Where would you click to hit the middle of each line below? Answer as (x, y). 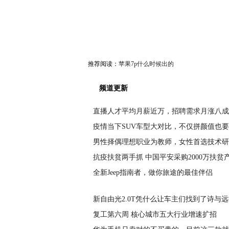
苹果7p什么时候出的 (146, 64)
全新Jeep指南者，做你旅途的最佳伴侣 (153, 173)
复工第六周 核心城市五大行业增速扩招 (155, 214)
